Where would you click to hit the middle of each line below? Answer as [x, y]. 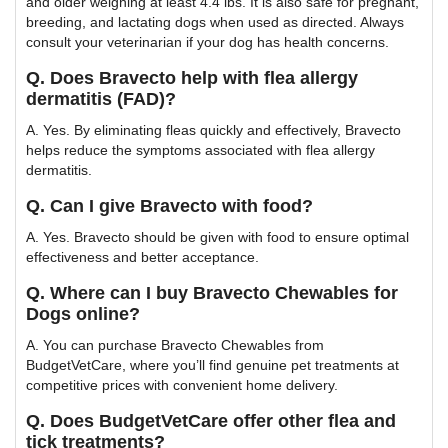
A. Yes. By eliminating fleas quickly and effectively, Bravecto [213, 129]
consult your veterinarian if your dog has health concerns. [207, 41]
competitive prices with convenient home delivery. [182, 384]
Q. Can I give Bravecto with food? [169, 205]
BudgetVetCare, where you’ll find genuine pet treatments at [212, 364]
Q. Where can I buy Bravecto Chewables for [212, 292]
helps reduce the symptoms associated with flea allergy [200, 149]
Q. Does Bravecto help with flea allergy [192, 77]
